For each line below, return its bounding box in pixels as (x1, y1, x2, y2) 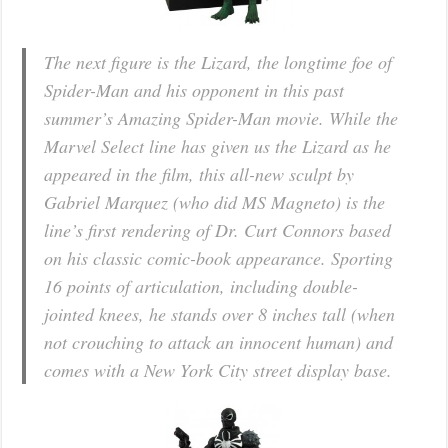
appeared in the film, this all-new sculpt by (44, 162, 355, 187)
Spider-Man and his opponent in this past (44, 78, 345, 103)
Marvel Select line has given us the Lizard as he (44, 134, 392, 159)
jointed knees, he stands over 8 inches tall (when (44, 302, 396, 327)
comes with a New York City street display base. (44, 358, 393, 383)
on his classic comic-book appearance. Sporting (44, 246, 394, 271)
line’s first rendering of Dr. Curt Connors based (44, 218, 392, 243)
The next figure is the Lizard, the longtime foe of (44, 50, 393, 75)
